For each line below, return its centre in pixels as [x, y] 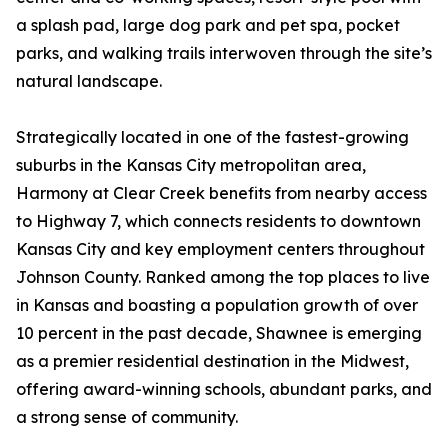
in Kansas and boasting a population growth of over [217, 305]
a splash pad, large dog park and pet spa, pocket [208, 25]
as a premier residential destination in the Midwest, [212, 361]
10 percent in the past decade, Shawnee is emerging [219, 333]
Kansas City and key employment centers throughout [220, 249]
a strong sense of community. [127, 417]
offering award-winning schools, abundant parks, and [224, 389]
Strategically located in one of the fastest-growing [212, 137]
